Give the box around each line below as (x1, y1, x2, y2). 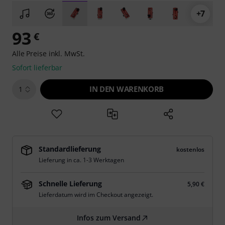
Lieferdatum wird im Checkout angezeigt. (39, 190, 153, 199)
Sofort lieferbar (12, 63, 63, 72)
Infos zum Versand (76, 213, 141, 222)
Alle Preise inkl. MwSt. (12, 49, 85, 58)
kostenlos (176, 145, 204, 154)
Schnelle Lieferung (39, 179, 102, 188)
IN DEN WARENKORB (89, 84, 164, 94)
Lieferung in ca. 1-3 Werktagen (39, 156, 124, 164)
